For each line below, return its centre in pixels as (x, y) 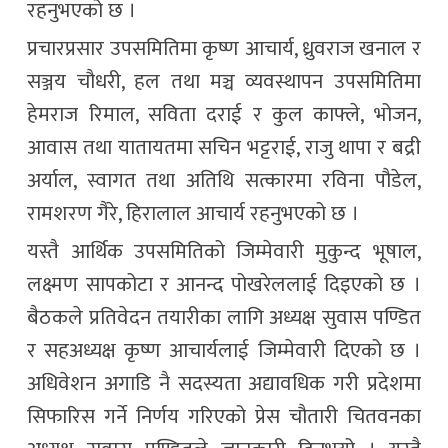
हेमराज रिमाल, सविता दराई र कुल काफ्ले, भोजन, (224, 114)
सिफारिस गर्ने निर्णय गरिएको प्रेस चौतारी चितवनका (224, 416)
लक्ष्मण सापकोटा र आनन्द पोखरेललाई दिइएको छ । (224, 284)
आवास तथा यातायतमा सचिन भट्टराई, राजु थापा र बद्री (224, 147)
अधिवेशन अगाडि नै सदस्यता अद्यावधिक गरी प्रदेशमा (224, 383)
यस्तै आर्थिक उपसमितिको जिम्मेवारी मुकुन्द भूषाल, (224, 251)
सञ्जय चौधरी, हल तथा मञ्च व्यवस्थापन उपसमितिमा (224, 81)
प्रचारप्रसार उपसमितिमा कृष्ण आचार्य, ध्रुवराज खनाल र (224, 48)
